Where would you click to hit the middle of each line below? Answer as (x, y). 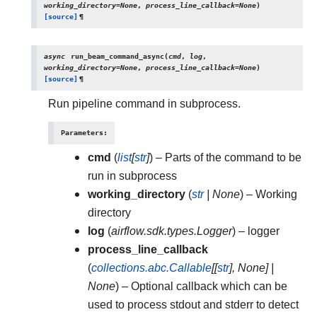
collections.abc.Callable (151, 268)
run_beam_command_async (117, 56)
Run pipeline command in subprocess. (144, 104)
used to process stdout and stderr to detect (193, 305)
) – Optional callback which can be (201, 286)
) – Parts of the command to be (225, 157)
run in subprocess (132, 176)
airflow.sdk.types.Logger (172, 231)
